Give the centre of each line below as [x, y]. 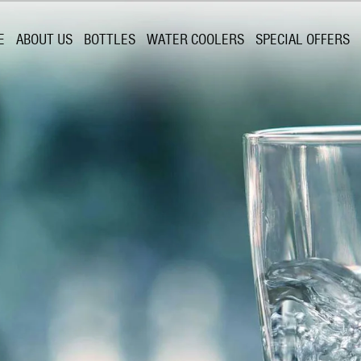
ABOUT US [44, 39]
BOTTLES [110, 39]
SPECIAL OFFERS [303, 39]
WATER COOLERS [195, 39]
